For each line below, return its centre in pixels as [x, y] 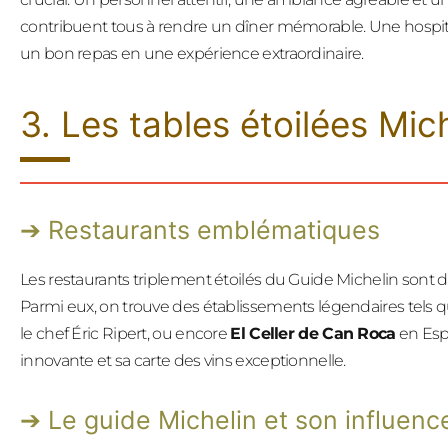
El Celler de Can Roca [313, 333]
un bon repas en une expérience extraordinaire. [192, 53]
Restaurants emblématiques [214, 229]
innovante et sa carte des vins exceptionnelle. [183, 360]
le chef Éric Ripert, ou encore [125, 333]
